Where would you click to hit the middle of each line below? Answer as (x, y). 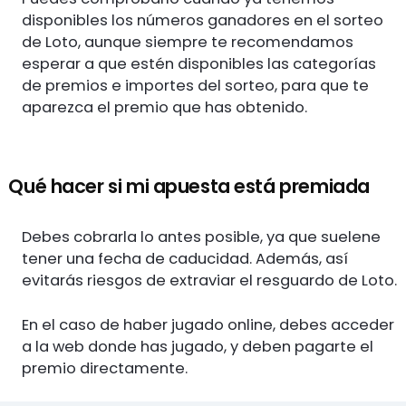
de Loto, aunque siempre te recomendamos (188, 42)
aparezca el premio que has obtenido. (165, 107)
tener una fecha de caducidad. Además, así (185, 258)
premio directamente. (105, 368)
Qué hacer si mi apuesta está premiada (189, 187)
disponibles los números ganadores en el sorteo (203, 20)
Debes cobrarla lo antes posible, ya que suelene (202, 237)
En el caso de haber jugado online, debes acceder (208, 324)
